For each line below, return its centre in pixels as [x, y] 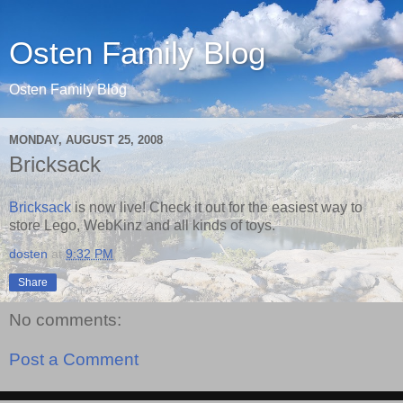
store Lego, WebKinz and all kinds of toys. [142, 225]
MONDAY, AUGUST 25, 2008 [86, 139]
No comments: [65, 320]
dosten [28, 253]
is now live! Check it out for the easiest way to [217, 207]
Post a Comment [74, 360]
